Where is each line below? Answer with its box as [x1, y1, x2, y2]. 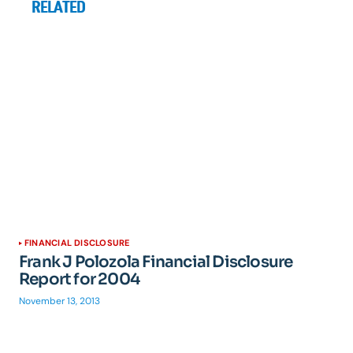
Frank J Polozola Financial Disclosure [19, 252, 293, 272]
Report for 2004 [19, 269, 139, 289]
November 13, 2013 [19, 295, 100, 307]
